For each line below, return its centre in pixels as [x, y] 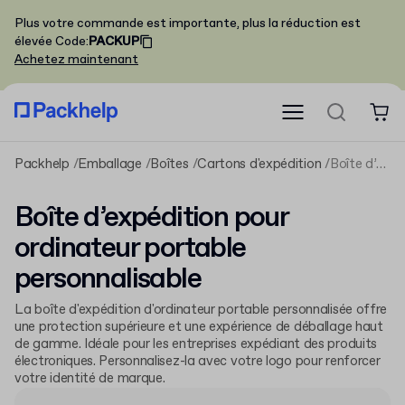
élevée [33, 42]
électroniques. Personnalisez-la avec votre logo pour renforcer [198, 362]
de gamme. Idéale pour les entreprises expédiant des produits [196, 344]
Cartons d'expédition [259, 165]
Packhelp [42, 165]
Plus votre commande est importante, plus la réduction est [188, 24]
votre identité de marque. [90, 379]
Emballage [110, 165]
